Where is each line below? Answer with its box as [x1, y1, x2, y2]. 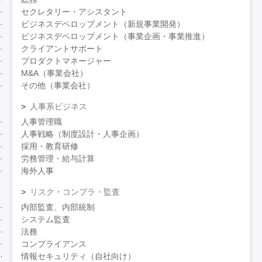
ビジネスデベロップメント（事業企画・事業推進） [21, 31, 210, 41]
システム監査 [21, 214, 71, 224]
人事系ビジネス [30, 101, 88, 111]
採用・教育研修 [21, 141, 79, 151]
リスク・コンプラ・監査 [30, 187, 120, 196]
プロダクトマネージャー [21, 56, 112, 65]
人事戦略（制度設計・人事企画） [21, 129, 144, 139]
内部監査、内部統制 [21, 202, 95, 212]
